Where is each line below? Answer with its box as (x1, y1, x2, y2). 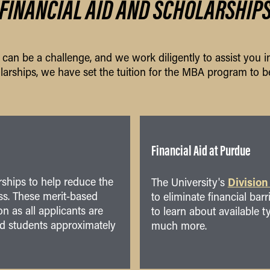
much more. (151, 218, 207, 233)
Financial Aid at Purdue (151, 142, 251, 160)
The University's (151, 174, 228, 189)
